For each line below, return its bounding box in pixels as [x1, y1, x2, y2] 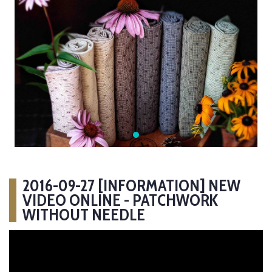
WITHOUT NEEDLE [22, 204, 145, 225]
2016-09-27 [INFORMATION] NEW [22, 175, 240, 195]
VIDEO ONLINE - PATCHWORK [22, 189, 218, 210]
